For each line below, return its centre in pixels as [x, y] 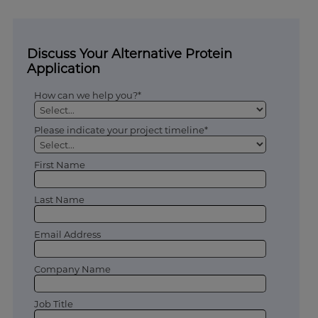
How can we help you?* [87, 95]
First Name [59, 165]
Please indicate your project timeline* [121, 130]
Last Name [59, 199]
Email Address [67, 234]
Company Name [72, 269]
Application [63, 69]
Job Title [53, 303]
